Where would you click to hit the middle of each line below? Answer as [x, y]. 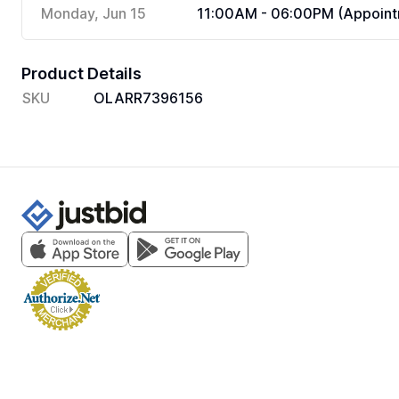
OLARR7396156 [148, 98]
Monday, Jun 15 [94, 13]
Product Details [81, 73]
